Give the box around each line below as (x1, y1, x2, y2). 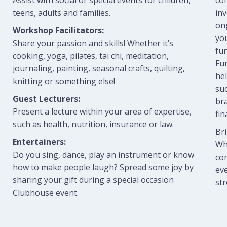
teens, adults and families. (12, 7, 110, 18)
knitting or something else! (12, 75, 115, 87)
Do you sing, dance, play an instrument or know (12, 149, 194, 160)
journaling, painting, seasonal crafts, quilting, (12, 63, 185, 74)
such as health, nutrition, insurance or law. (12, 119, 174, 130)
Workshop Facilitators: (12, 25, 104, 36)
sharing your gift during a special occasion (12, 174, 174, 185)
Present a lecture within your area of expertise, (12, 106, 192, 117)
